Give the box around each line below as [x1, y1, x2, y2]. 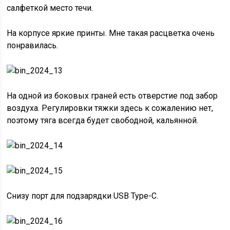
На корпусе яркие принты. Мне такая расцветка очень [7, 28, 215, 38]
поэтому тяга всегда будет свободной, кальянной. [7, 115, 199, 125]
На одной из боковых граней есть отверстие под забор [7, 90, 218, 101]
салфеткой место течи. [7, 3, 93, 13]
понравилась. [7, 40, 59, 50]
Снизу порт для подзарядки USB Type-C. [7, 190, 159, 201]
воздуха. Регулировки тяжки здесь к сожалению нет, [7, 103, 214, 113]
